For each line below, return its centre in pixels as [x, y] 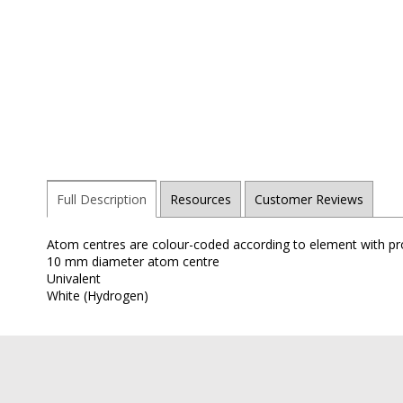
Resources [201, 199]
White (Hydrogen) [98, 296]
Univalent [74, 278]
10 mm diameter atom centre [133, 261]
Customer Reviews [309, 199]
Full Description [102, 199]
